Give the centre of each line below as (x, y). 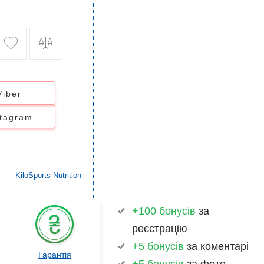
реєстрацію (160, 229)
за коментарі (217, 246)
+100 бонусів (164, 211)
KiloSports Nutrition (48, 175)
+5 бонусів (158, 246)
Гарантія (55, 255)
